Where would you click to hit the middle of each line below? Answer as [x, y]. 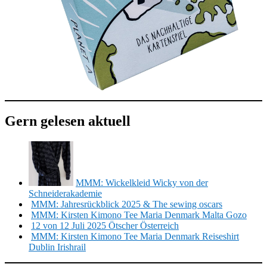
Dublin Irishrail [57, 247]
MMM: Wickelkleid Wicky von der [142, 183]
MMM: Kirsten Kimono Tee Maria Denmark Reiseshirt [135, 236]
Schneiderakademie [65, 193]
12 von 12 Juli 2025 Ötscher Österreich [105, 226]
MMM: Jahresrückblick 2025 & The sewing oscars [127, 204]
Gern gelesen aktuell [68, 121]
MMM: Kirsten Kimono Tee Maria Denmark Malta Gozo [139, 215]
